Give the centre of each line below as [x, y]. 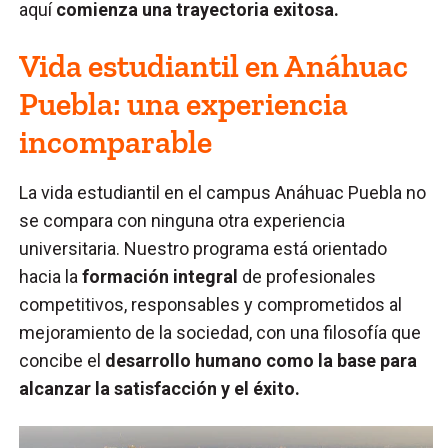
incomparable [116, 141]
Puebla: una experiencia [184, 103]
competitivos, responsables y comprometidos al [211, 304]
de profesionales [309, 276]
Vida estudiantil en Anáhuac [214, 65]
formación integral [162, 276]
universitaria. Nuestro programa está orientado [203, 248]
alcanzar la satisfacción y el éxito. [162, 388]
